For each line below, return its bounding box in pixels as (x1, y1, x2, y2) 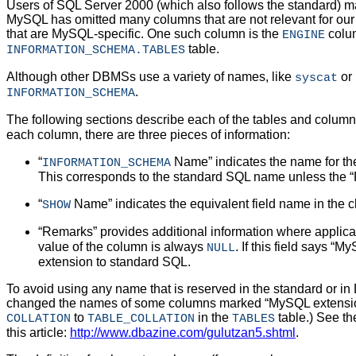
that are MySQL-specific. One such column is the (6, 27, 282, 41)
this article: (6, 326, 70, 340)
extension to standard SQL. (38, 255, 191, 269)
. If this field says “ (235, 240, 335, 254)
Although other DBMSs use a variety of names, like (6, 70, 295, 84)
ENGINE (282, 28, 325, 43)
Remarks (42, 225, 93, 239)
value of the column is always (38, 240, 207, 254)
